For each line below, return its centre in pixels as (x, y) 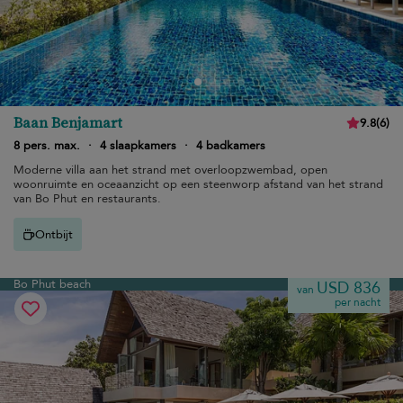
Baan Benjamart (68, 122)
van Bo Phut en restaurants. (87, 199)
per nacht (358, 302)
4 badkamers (231, 146)
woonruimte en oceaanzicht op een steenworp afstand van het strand (198, 184)
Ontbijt (54, 234)
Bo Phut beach (52, 284)
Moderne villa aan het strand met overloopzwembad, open (170, 170)
